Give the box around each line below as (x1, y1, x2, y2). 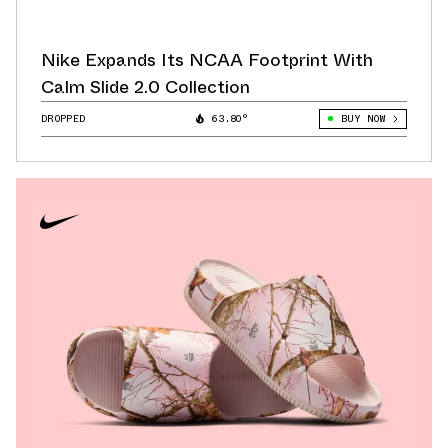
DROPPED (41, 110, 86, 126)
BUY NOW (340, 110, 385, 126)
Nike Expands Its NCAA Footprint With (41, 46, 373, 73)
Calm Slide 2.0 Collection (41, 73, 250, 100)
